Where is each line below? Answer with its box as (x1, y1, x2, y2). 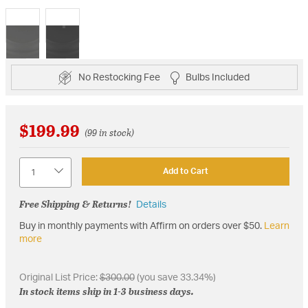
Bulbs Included (186, 72, 250, 82)
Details (135, 199, 166, 210)
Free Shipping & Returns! (19, 197, 131, 211)
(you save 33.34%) (134, 272, 216, 283)
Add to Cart (162, 167, 208, 175)
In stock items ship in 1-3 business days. (19, 283, 194, 298)
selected (45, 26, 79, 34)
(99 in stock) (84, 125, 134, 140)
